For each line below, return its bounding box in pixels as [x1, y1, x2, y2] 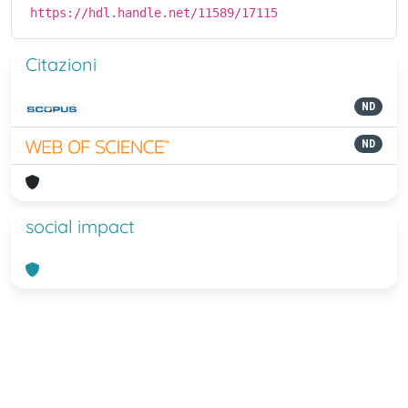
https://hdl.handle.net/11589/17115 [30, 5, 278, 20]
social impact [25, 215, 135, 238]
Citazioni [25, 53, 97, 76]
